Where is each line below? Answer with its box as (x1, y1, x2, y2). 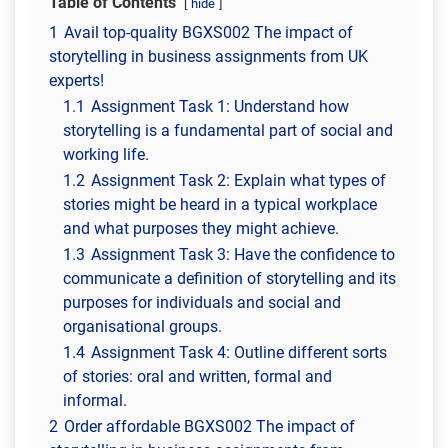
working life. (63, 145, 149, 164)
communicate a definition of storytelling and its (63, 269, 396, 288)
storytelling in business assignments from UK (49, 47, 368, 66)
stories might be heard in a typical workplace (63, 195, 377, 214)
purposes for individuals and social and (63, 293, 341, 312)
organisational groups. (63, 317, 222, 336)
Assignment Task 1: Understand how (91, 97, 349, 116)
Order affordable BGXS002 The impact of (64, 417, 355, 436)
